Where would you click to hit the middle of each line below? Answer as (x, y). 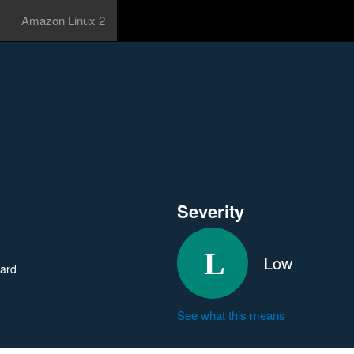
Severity (211, 211)
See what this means (231, 315)
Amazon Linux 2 (63, 20)
